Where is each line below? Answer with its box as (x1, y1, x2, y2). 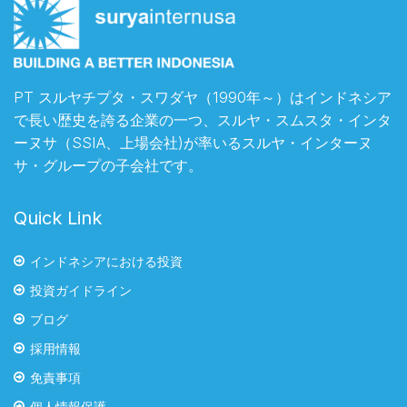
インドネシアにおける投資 (30, 253, 183, 269)
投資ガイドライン (30, 282, 132, 298)
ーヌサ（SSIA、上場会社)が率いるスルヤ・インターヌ (14, 133, 372, 152)
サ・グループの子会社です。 (14, 155, 203, 174)
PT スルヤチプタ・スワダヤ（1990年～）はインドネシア (14, 87, 392, 106)
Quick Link (14, 206, 102, 229)
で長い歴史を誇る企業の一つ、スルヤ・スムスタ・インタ (14, 110, 392, 129)
